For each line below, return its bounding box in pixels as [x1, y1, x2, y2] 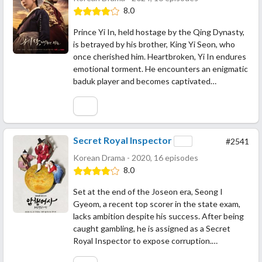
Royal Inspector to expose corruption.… [73, 236, 218, 246]
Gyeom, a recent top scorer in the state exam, [73, 199, 240, 209]
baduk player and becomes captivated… [73, 76, 216, 87]
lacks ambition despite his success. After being [73, 211, 244, 222]
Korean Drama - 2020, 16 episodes [73, 153, 198, 163]
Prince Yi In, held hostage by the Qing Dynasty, [73, 27, 244, 37]
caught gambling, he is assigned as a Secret [73, 223, 230, 234]
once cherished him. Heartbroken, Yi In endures [73, 51, 246, 62]
